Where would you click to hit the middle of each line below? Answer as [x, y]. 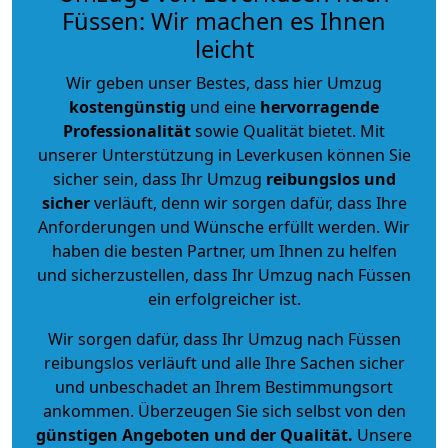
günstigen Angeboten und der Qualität [192, 434]
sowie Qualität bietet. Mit [288, 130]
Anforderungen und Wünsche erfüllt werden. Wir [224, 226]
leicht [224, 48]
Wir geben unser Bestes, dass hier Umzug [224, 82]
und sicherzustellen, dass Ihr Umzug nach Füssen [224, 274]
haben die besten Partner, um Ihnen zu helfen [224, 250]
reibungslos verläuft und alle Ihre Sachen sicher [224, 362]
